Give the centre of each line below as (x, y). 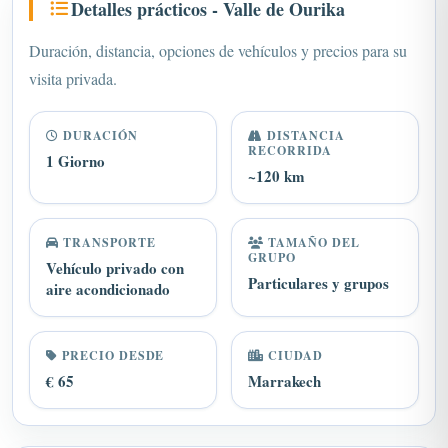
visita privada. (73, 54)
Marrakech (284, 357)
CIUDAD (293, 331)
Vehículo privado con (115, 244)
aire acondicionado (108, 265)
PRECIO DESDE (111, 331)
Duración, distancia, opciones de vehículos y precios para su (218, 26)
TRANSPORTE (107, 218)
